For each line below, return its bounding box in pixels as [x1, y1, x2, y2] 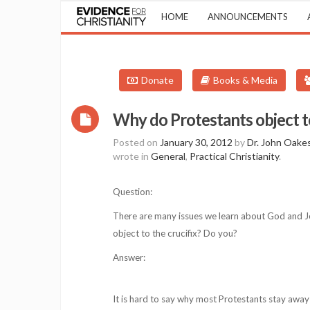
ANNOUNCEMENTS [208, 11, 288, 22]
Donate [141, 74, 174, 86]
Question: [113, 186, 152, 197]
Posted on [113, 136, 160, 148]
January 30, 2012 [160, 136, 232, 148]
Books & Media [213, 74, 277, 86]
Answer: [113, 252, 145, 263]
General [151, 150, 185, 162]
